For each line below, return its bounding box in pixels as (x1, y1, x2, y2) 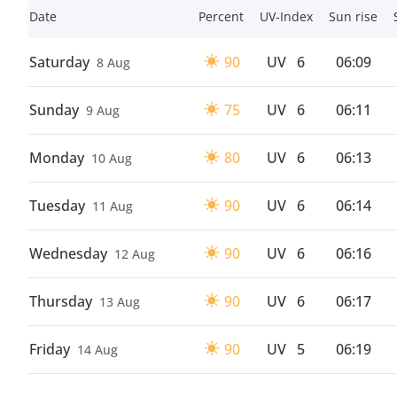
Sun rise (329, 8, 378, 25)
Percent (198, 8, 244, 25)
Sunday (29, 100, 79, 120)
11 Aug (92, 198, 133, 214)
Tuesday (29, 196, 85, 215)
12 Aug (114, 245, 155, 262)
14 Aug (77, 341, 118, 358)
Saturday (29, 52, 90, 72)
